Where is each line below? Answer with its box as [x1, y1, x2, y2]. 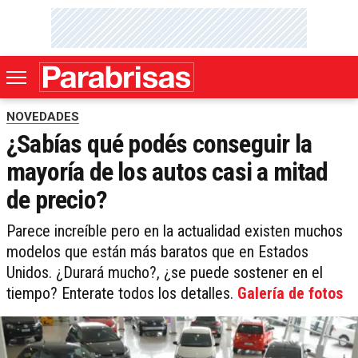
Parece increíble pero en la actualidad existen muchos [6, 221, 343, 241]
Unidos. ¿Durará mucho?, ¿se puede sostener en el [6, 263, 323, 283]
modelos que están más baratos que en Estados [6, 242, 308, 262]
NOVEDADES [6, 109, 79, 125]
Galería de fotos [237, 284, 343, 304]
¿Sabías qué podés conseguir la [6, 129, 312, 160]
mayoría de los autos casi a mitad [6, 157, 328, 188]
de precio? [6, 185, 107, 216]
